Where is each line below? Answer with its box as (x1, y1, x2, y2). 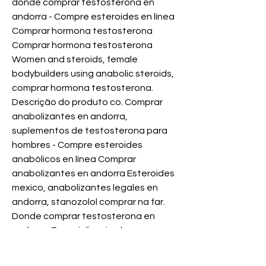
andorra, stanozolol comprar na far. (12, 197, 165, 207)
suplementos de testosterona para (12, 126, 167, 136)
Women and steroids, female (12, 55, 138, 65)
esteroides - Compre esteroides (12, 240, 152, 250)
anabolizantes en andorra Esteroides (12, 169, 175, 179)
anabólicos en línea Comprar (12, 154, 136, 164)
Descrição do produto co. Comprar (12, 97, 163, 107)
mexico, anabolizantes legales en (12, 183, 158, 193)
